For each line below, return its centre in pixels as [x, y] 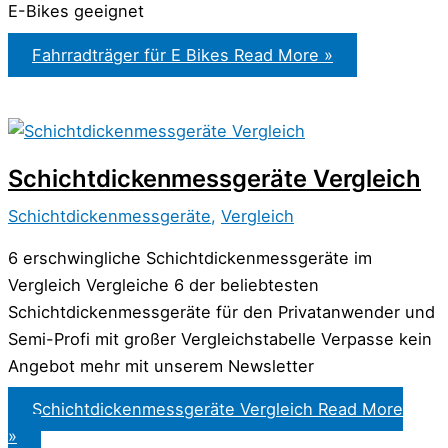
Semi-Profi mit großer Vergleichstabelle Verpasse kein [220, 338]
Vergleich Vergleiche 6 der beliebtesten [163, 284]
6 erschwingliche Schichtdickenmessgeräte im [190, 257]
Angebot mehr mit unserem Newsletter [161, 365]
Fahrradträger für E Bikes [130, 54]
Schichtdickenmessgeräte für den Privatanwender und [221, 311]
